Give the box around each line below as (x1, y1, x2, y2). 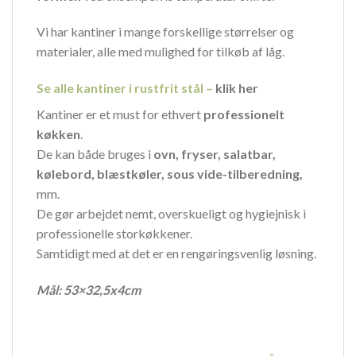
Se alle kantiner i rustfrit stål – (37, 80, 215, 96)
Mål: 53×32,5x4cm (37, 281, 141, 297)
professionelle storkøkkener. (37, 226, 192, 242)
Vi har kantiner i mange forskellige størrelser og (37, 24, 294, 40)
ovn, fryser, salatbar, (153, 146, 276, 162)
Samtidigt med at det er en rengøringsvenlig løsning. (37, 246, 316, 261)
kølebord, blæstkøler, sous (37, 166, 195, 182)
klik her (215, 80, 258, 96)
